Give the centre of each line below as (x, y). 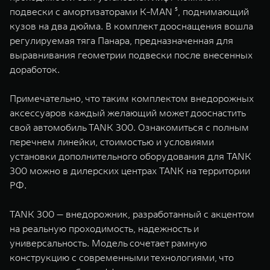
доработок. (35, 69)
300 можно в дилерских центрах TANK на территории (130, 171)
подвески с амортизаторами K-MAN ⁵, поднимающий (129, 11)
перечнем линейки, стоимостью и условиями (112, 142)
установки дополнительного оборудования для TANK (130, 156)
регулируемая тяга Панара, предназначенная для (121, 40)
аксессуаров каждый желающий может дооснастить (127, 113)
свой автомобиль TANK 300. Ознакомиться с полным (129, 127)
